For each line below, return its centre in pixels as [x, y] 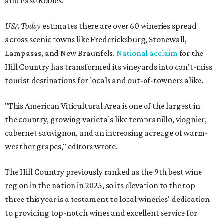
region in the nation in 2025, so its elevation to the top [100, 186]
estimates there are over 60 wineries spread [119, 26]
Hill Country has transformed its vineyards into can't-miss [109, 67]
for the [191, 53]
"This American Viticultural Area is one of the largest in [102, 106]
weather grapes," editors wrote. [61, 147]
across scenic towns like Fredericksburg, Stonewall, [96, 40]
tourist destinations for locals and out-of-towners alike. [104, 81]
